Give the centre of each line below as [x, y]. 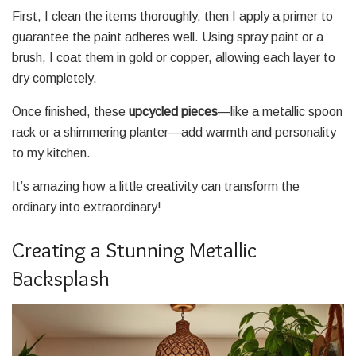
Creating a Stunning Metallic [134, 250]
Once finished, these [70, 112]
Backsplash [61, 278]
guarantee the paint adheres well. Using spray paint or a [168, 37]
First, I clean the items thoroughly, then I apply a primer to [172, 17]
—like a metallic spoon [280, 112]
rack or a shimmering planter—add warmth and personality [174, 133]
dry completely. [54, 79]
